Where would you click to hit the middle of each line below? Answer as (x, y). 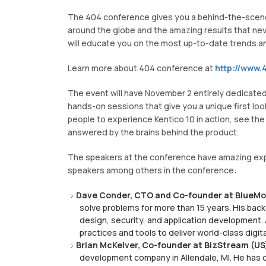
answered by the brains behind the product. (153, 132)
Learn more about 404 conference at (141, 68)
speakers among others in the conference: (152, 170)
